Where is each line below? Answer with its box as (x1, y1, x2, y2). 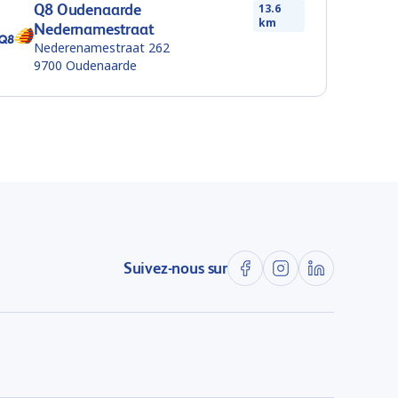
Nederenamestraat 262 (34, 39, 171, 56)
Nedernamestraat (34, 20, 155, 38)
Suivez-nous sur (123, 259, 227, 277)
